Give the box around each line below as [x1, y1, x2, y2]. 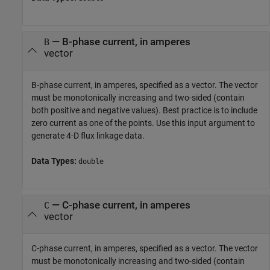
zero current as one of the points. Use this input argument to [31, 118, 255, 128]
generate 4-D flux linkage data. [31, 130, 145, 140]
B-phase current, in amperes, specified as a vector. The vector [31, 80, 258, 90]
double [78, 157, 104, 166]
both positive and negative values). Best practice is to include [31, 105, 257, 115]
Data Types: [31, 155, 78, 166]
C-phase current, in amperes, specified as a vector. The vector [31, 243, 258, 253]
